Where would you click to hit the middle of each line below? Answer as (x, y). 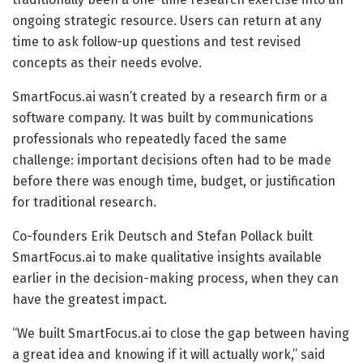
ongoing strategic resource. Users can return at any (167, 20)
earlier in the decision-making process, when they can (175, 278)
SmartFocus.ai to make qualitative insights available (167, 257)
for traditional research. (84, 202)
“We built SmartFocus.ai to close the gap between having (181, 333)
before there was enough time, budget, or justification (174, 181)
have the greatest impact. (90, 299)
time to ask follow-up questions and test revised (157, 41)
